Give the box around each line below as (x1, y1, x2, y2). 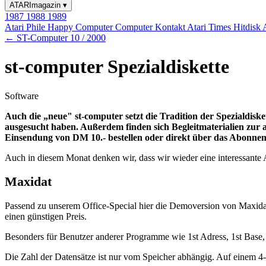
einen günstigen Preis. (5, 211, 87, 222)
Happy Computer (47, 22, 115, 32)
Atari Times (187, 22, 233, 32)
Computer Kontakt (115, 22, 187, 32)
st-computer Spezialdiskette (5, 56, 229, 78)
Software (5, 90, 39, 101)
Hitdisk (233, 22, 262, 32)
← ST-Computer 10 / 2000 (5, 33, 106, 43)
